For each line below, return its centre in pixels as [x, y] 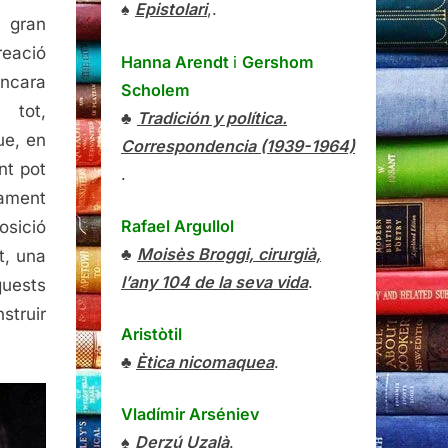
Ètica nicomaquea [205, 361]
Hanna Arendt [177, 61]
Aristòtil [151, 333]
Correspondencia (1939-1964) [238, 145]
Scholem [155, 89]
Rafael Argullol [177, 225]
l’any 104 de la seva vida [214, 281]
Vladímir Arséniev [190, 414]
